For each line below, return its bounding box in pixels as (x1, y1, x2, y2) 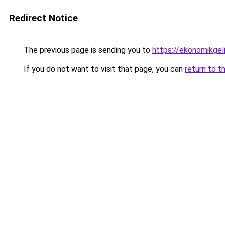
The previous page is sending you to (22, 45, 152, 55)
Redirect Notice (9, 12, 78, 24)
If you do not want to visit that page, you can (22, 64, 185, 74)
